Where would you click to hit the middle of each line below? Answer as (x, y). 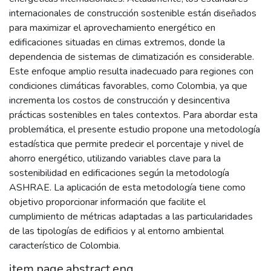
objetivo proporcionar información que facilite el (107, 202)
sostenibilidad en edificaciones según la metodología (119, 173)
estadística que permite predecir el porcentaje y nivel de (126, 144)
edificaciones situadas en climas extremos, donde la (117, 42)
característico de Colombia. (65, 245)
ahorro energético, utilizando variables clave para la (115, 158)
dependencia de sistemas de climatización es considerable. (132, 57)
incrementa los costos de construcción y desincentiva (119, 100)
